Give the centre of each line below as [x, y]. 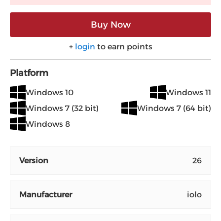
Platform [29, 73]
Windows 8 [48, 124]
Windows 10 [50, 92]
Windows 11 [188, 92]
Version [34, 161]
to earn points [124, 47]
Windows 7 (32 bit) [62, 108]
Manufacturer [46, 195]
